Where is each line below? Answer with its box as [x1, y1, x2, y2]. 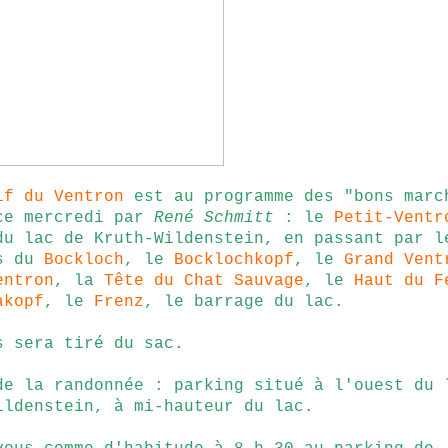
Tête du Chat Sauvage [104, 272, 304, 290]
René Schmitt [154, 209, 274, 227]
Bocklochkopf [174, 251, 294, 269]
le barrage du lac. [164, 293, 344, 311]
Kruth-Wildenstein [94, 230, 264, 248]
